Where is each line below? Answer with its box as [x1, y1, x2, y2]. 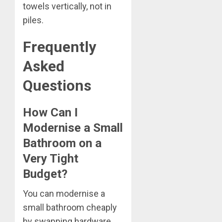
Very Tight [23, 152, 78, 166]
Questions [23, 77, 91, 95]
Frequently [23, 38, 96, 56]
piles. [23, 15, 44, 26]
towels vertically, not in [23, 1, 111, 12]
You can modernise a [23, 188, 105, 199]
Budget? [23, 167, 67, 181]
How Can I [23, 106, 78, 120]
